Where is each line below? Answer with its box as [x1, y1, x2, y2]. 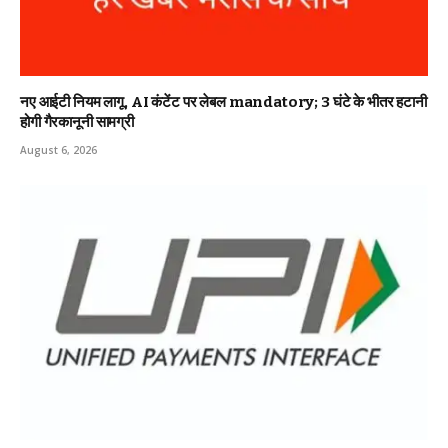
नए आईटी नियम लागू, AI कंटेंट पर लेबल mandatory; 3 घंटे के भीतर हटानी [20, 93, 427, 112]
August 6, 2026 [20, 143, 97, 158]
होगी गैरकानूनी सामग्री [20, 113, 135, 132]
